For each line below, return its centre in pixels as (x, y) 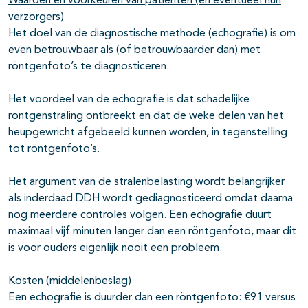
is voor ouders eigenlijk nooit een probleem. (115, 249)
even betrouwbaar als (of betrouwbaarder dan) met (134, 51)
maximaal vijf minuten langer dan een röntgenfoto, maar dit (152, 232)
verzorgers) (36, 18)
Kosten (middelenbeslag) (70, 282)
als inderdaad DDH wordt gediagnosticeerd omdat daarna (151, 199)
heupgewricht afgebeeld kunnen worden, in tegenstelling (148, 133)
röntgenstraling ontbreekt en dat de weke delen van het (146, 117)
